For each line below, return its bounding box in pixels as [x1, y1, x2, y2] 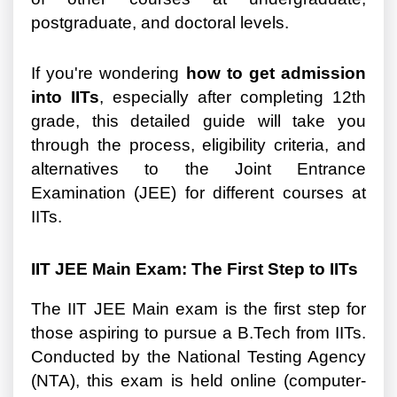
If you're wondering [31, 64, 186, 83]
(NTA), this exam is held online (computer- [31, 371, 366, 391]
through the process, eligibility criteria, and [31, 136, 366, 155]
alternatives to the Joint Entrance [31, 160, 366, 179]
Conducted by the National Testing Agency [31, 347, 366, 367]
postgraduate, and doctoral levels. [31, 13, 289, 33]
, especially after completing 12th [99, 88, 366, 107]
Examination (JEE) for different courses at [31, 183, 366, 203]
